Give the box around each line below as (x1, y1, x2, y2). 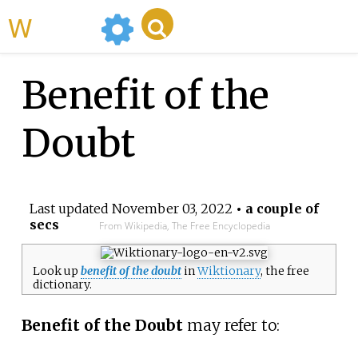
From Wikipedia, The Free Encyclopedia (98, 219, 270, 233)
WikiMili (32, 8, 94, 45)
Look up (32, 263, 81, 278)
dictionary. (32, 276, 92, 292)
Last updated (29, 201, 112, 217)
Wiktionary (197, 263, 261, 278)
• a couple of (232, 201, 319, 217)
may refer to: (182, 316, 280, 336)
